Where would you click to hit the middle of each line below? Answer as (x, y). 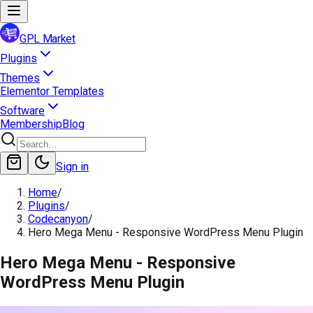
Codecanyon (58, 219)
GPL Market (48, 39)
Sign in (72, 167)
